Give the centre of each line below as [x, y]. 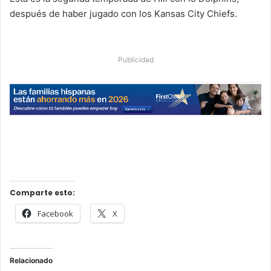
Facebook [55, 214]
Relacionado [31, 261]
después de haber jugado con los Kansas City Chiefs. [123, 14]
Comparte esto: [42, 193]
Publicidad [135, 60]
